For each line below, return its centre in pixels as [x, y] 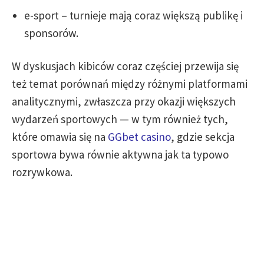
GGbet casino [139, 136]
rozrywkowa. [42, 172]
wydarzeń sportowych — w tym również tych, [120, 119]
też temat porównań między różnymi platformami [130, 83]
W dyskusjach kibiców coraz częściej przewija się [125, 66]
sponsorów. [51, 33]
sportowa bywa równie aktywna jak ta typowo [120, 154]
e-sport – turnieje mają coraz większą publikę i [133, 15]
